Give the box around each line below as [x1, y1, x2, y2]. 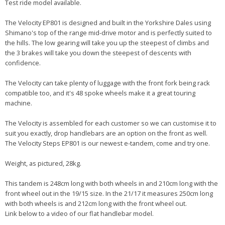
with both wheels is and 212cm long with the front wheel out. [5, 199, 187, 208]
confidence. [5, 58, 41, 68]
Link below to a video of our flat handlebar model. [5, 209, 154, 218]
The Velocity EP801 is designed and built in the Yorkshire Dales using [5, 18, 211, 28]
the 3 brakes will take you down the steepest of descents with [5, 48, 191, 58]
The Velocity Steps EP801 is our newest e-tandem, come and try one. [5, 139, 210, 148]
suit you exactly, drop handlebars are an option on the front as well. [5, 129, 207, 138]
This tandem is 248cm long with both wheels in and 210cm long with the [5, 179, 218, 188]
